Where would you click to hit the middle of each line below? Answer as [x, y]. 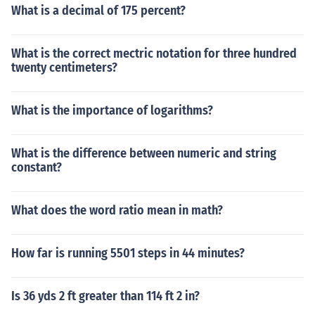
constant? [37, 167]
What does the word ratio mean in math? [117, 210]
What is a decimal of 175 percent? [98, 11]
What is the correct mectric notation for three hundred [154, 53]
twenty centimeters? [64, 67]
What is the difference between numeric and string [144, 153]
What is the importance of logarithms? [112, 110]
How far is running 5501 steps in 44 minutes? [128, 253]
